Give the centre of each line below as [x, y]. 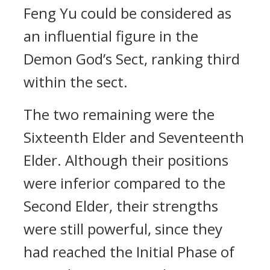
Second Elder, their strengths [121, 206]
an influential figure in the [111, 36]
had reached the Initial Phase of [129, 252]
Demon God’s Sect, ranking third [132, 59]
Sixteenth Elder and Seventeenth [134, 137]
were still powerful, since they [123, 229]
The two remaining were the [119, 114]
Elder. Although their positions [126, 160]
